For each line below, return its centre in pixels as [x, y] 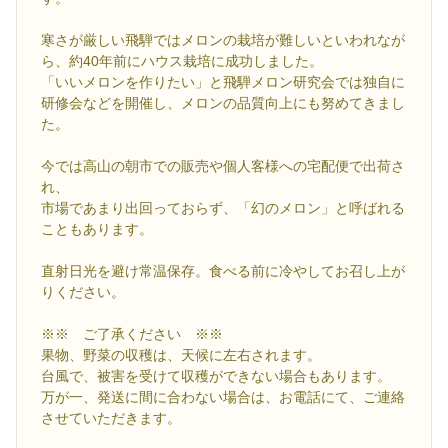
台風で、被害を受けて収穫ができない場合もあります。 [216, 376]
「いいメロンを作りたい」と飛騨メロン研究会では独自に [223, 82]
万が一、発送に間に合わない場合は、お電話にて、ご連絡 [223, 397]
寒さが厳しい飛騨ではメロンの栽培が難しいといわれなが [223, 40]
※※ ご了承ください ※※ [132, 334]
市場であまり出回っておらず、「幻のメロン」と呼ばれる [223, 208]
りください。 [83, 292]
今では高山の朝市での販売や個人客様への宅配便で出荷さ [223, 166]
